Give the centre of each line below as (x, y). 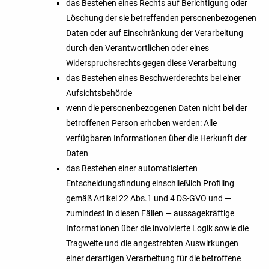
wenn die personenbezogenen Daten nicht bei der (157, 108)
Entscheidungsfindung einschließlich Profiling (150, 183)
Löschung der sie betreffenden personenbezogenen (161, 18)
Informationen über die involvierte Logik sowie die (157, 228)
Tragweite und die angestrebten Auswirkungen (152, 243)
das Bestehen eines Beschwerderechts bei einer (153, 78)
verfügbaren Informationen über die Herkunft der (156, 138)
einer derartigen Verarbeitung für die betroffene (153, 258)
